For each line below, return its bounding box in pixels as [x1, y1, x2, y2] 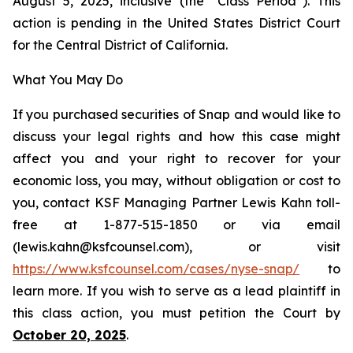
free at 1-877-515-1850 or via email [13, 217, 340, 232]
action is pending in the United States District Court [13, 15, 340, 31]
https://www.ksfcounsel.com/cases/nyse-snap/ [13, 261, 299, 277]
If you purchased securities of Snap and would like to [13, 106, 340, 122]
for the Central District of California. [13, 37, 228, 53]
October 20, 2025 [13, 327, 126, 343]
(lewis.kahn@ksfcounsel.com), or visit [13, 239, 340, 255]
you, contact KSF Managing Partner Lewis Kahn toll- [13, 195, 340, 210]
